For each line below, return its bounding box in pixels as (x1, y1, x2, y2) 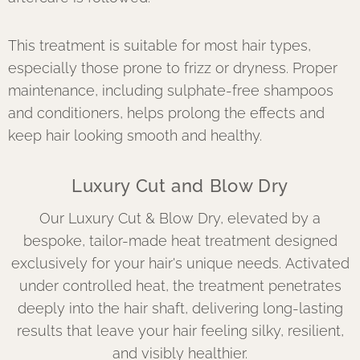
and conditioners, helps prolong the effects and (8, 104, 325, 121)
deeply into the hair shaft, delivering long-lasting (17, 300, 343, 317)
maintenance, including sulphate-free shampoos (8, 82, 333, 99)
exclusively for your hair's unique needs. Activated (10, 255, 350, 272)
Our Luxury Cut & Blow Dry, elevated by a (39, 210, 321, 227)
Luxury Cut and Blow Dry (71, 175, 289, 196)
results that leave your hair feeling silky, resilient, (16, 322, 344, 339)
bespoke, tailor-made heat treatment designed (22, 232, 337, 249)
